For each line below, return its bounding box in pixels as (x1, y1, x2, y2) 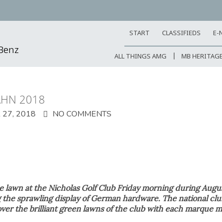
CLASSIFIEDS (162, 29, 201, 38)
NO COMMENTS (53, 109, 111, 119)
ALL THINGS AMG (114, 53, 166, 61)
